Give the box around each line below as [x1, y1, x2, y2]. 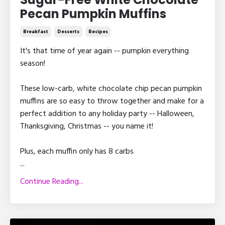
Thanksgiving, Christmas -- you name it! [20, 120, 153, 134]
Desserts [57, 28, 79, 36]
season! [20, 57, 45, 71]
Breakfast [23, 28, 48, 36]
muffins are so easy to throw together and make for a [20, 95, 204, 108]
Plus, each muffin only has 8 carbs [20, 145, 134, 159]
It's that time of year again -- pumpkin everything [20, 45, 189, 58]
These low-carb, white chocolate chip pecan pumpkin [20, 82, 202, 96]
